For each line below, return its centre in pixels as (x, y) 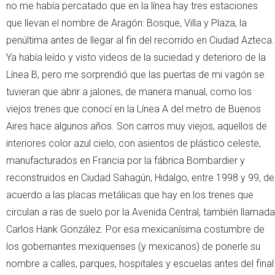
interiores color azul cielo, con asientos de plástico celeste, (134, 143)
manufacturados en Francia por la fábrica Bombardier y (126, 160)
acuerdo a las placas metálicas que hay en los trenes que (130, 195)
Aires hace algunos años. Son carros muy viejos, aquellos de (137, 126)
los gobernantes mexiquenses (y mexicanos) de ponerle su (133, 246)
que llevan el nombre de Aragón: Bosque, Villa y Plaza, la (126, 23)
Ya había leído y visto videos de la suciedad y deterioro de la (136, 57)
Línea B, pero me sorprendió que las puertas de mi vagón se (135, 74)
